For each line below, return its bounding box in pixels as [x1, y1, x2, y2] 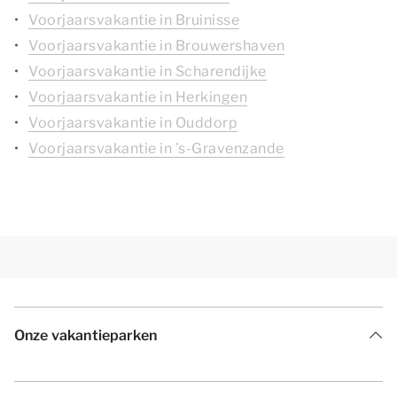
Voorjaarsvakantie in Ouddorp [28, 114, 237, 131]
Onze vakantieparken [14, 327, 157, 344]
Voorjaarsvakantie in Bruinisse [28, 12, 239, 28]
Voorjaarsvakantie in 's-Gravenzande [28, 140, 284, 157]
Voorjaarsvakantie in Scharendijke [28, 63, 267, 80]
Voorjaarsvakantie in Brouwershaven [28, 37, 284, 54]
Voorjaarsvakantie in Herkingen [28, 89, 247, 105]
